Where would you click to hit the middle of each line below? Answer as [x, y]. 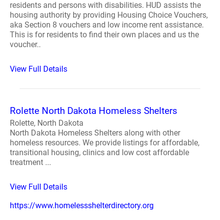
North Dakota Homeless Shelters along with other [95, 133]
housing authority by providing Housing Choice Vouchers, [109, 15]
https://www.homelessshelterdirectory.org [82, 206]
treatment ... [30, 162]
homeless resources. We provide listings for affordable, [105, 143]
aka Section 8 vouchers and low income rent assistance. [107, 25]
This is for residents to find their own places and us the [104, 35]
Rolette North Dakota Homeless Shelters [94, 111]
